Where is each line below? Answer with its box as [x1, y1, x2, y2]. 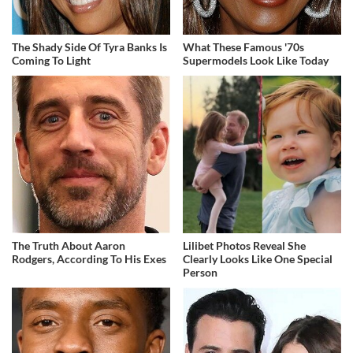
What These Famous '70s [183, 39, 305, 54]
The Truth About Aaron [12, 239, 125, 253]
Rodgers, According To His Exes [12, 252, 166, 266]
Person [183, 266, 218, 280]
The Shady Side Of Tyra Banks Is [12, 39, 167, 54]
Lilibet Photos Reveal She [183, 239, 307, 253]
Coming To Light [12, 53, 91, 67]
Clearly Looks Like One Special [183, 252, 333, 266]
